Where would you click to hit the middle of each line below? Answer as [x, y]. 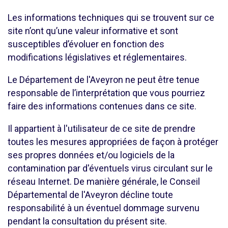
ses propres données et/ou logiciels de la [91, 155]
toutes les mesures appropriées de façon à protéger [113, 142]
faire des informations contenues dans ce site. [102, 106]
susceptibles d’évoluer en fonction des [86, 44]
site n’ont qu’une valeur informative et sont [93, 31]
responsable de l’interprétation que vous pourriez [106, 93]
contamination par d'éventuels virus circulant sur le [110, 168]
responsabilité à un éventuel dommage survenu [104, 208]
